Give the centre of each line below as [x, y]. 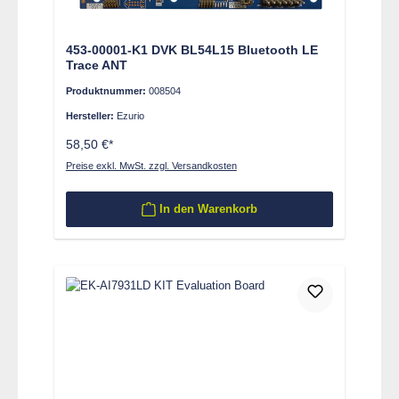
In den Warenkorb [208, 209]
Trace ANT [96, 65]
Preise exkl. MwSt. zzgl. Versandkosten [151, 165]
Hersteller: [91, 116]
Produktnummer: [107, 91]
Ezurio [130, 116]
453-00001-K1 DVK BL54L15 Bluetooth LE [191, 49]
